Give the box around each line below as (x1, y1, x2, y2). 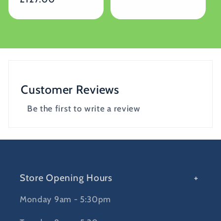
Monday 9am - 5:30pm (20, 194, 111, 205)
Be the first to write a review (27, 103, 141, 113)
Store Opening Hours (20, 172, 112, 184)
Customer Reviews (21, 82, 119, 97)
